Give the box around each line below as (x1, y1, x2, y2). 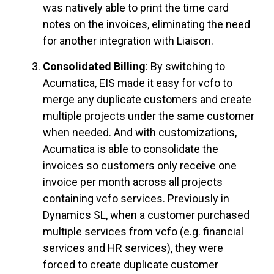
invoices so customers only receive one (43, 158, 237, 172)
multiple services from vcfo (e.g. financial (43, 224, 243, 238)
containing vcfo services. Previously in (43, 191, 229, 205)
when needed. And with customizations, (43, 125, 237, 139)
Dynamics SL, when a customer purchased (43, 208, 250, 221)
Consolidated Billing (43, 59, 146, 73)
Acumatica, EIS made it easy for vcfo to (43, 76, 232, 89)
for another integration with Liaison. (43, 34, 213, 47)
